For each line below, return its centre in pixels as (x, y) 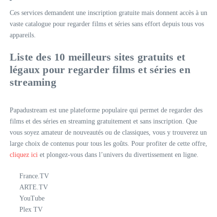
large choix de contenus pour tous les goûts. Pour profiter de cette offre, (108, 144)
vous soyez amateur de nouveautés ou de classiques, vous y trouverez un (108, 132)
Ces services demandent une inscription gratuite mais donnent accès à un (108, 13)
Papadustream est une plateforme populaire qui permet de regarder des (106, 110)
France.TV (34, 176)
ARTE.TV (34, 187)
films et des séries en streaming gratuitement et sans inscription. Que (103, 121)
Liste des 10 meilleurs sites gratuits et (98, 57)
